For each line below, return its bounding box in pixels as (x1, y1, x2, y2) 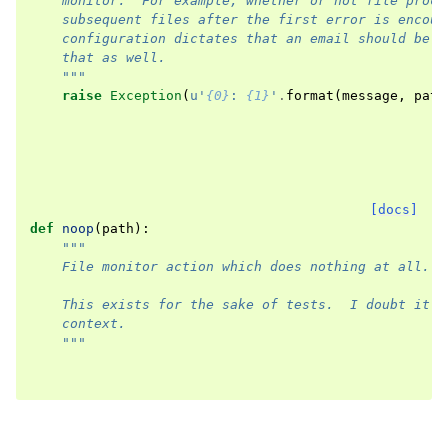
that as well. (30, 50, 166, 65)
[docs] (370, 202, 418, 217)
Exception (110, 88, 182, 103)
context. (30, 316, 126, 331)
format (286, 88, 334, 103)
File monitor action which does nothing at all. (30, 259, 430, 274)
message (342, 88, 398, 103)
